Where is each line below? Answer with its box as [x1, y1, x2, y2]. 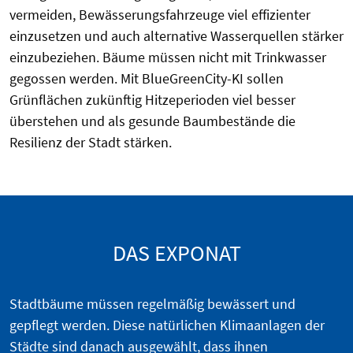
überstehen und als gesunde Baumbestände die [9, 111, 295, 130]
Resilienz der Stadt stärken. [9, 132, 172, 151]
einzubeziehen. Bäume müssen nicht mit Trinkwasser [9, 47, 326, 66]
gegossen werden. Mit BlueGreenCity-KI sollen [9, 69, 284, 87]
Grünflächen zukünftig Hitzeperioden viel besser [9, 90, 295, 109]
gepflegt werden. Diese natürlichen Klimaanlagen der [9, 315, 325, 334]
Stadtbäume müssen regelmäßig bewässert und [9, 294, 295, 313]
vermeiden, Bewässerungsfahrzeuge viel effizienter [9, 5, 310, 24]
